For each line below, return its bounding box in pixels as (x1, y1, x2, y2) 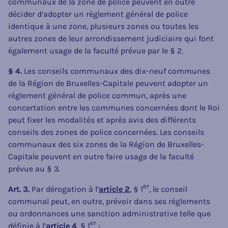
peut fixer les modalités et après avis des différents (8, 115, 196, 125)
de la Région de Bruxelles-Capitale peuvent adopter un (8, 78, 208, 88)
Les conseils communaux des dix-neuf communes (22, 66, 210, 76)
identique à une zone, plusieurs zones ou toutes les (8, 21, 198, 31)
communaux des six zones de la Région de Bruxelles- (8, 139, 204, 149)
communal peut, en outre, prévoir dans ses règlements (8, 196, 210, 206)
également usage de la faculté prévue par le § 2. (8, 45, 183, 55)
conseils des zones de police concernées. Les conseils (8, 127, 204, 137)
